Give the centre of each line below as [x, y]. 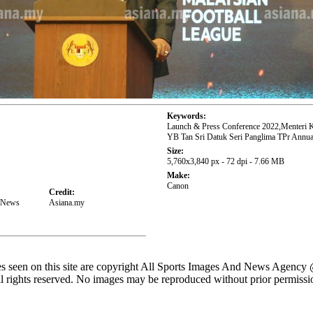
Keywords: [186, 116]
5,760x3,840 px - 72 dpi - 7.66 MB [225, 162]
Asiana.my [67, 203]
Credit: [62, 192]
